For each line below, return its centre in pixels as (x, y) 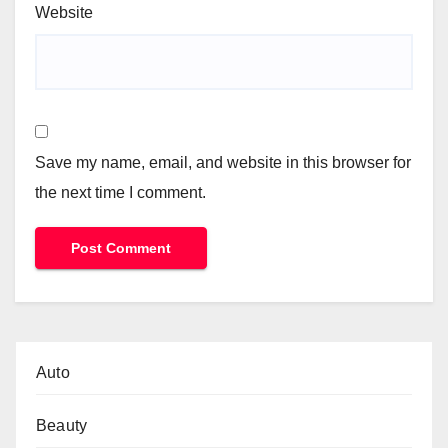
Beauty (62, 426)
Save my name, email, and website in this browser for (223, 162)
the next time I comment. (120, 192)
